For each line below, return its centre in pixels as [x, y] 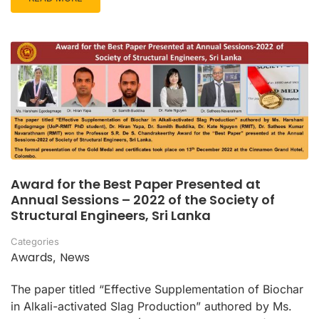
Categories [35, 242]
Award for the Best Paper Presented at [136, 184]
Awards [32, 258]
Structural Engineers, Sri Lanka [111, 216]
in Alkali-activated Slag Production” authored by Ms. [151, 307]
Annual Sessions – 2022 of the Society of [143, 200]
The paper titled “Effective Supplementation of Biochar [157, 289]
